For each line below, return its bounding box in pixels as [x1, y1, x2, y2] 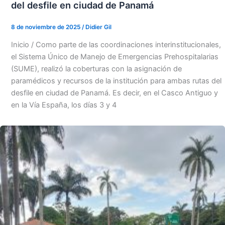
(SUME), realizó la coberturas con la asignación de [11, 64, 182, 74]
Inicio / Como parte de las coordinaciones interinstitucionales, [11, 40, 221, 50]
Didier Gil [85, 23, 111, 31]
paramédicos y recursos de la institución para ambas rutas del [11, 76, 221, 86]
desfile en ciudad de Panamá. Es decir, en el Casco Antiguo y [11, 88, 218, 98]
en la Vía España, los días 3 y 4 [11, 100, 117, 110]
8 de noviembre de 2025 [11, 23, 82, 31]
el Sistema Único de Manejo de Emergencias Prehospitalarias [11, 52, 218, 62]
